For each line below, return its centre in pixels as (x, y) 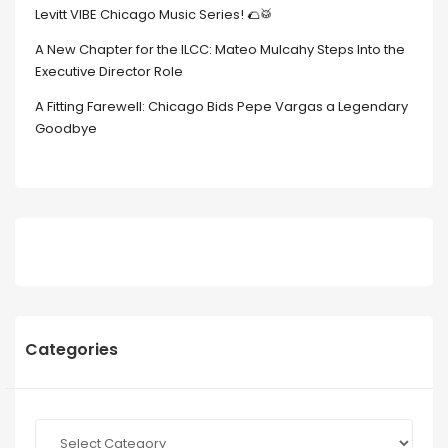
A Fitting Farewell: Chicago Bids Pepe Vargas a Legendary (221, 106)
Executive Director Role (109, 71)
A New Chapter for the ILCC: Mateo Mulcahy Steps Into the (220, 49)
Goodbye (66, 128)
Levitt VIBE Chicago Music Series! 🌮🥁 (154, 14)
